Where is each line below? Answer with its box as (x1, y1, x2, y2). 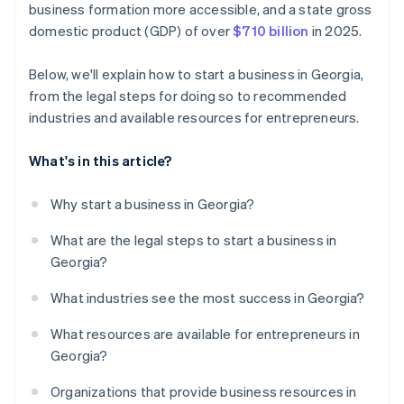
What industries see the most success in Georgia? (50, 289, 365, 308)
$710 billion (233, 22, 309, 41)
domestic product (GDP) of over (29, 22, 234, 41)
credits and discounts (29, 7, 174, 27)
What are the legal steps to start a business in (50, 231, 337, 250)
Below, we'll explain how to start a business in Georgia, (29, 65, 364, 84)
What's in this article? (29, 151, 172, 170)
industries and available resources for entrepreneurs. (29, 108, 360, 127)
